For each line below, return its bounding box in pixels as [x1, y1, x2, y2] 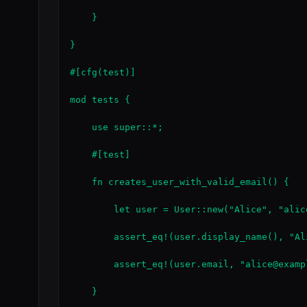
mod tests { [70, 95, 130, 105]
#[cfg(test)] [70, 67, 136, 77]
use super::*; [70, 122, 163, 132]
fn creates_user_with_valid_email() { [70, 177, 289, 187]
